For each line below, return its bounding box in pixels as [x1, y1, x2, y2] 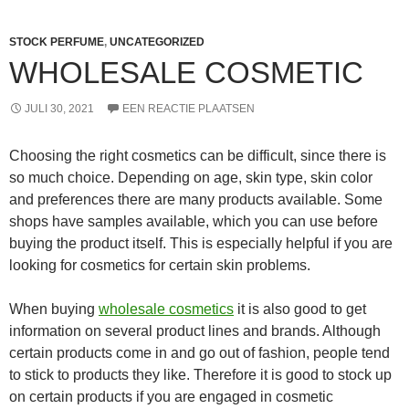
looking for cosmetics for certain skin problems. [9, 257, 310, 273]
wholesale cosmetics [99, 301, 234, 317]
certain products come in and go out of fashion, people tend [9, 345, 390, 361]
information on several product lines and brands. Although [9, 323, 381, 339]
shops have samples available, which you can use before [9, 214, 378, 229]
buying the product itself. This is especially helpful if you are [9, 236, 393, 251]
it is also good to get [234, 301, 366, 317]
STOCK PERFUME [9, 36, 104, 48]
